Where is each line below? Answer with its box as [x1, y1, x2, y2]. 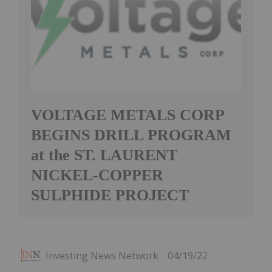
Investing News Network [46, 248, 158, 262]
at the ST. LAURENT [31, 146, 177, 164]
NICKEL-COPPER [31, 166, 163, 184]
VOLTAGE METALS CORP [31, 106, 224, 124]
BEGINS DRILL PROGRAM [31, 126, 231, 144]
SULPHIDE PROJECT [31, 186, 189, 204]
